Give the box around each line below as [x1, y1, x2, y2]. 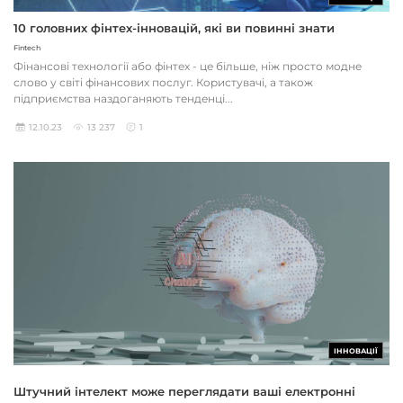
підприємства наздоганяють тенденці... [13, 91, 233, 105]
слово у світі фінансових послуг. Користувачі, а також [13, 75, 313, 89]
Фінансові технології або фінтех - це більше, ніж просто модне [13, 58, 362, 73]
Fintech [13, 42, 40, 52]
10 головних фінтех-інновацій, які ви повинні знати [13, 20, 335, 35]
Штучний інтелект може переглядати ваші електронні [13, 384, 355, 399]
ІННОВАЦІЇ [334, 346, 378, 356]
